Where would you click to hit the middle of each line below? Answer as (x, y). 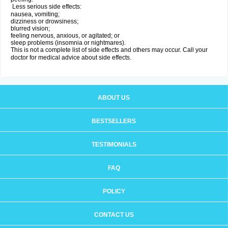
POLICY (114, 191)
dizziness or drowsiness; (45, 21)
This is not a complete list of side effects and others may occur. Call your (109, 50)
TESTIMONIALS (114, 145)
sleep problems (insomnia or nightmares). (68, 43)
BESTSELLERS (114, 121)
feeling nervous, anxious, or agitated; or (65, 36)
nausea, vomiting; (35, 14)
